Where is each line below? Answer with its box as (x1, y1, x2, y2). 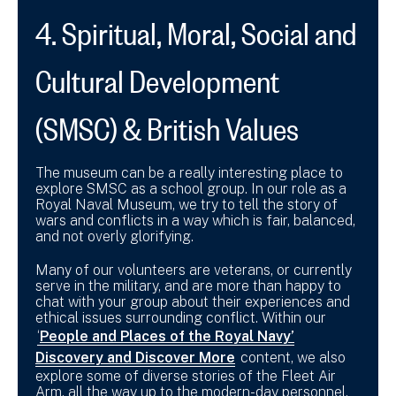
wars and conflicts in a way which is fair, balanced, (35, 212, 355, 230)
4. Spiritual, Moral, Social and (35, 4, 357, 53)
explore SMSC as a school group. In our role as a (35, 180, 346, 198)
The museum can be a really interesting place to (35, 164, 343, 182)
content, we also (237, 349, 346, 367)
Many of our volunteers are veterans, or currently (35, 262, 352, 279)
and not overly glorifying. (35, 228, 197, 246)
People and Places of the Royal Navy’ (40, 328, 294, 346)
